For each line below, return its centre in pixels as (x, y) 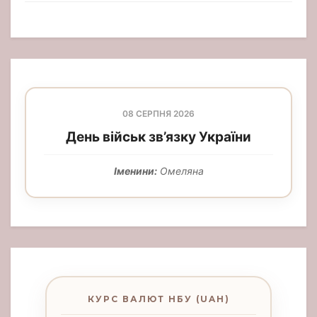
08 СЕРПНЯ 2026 (158, 114)
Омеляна (180, 171)
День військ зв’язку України (158, 137)
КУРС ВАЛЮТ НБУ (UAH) (158, 299)
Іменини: (135, 171)
